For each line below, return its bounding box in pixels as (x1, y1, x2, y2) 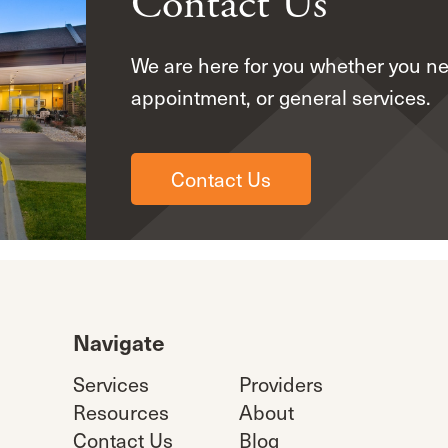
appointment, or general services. (130, 82, 431, 113)
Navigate (72, 326, 165, 358)
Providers (239, 369, 324, 400)
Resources (72, 397, 169, 428)
